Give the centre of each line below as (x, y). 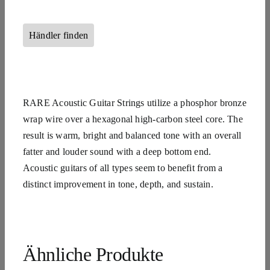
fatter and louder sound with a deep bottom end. (117, 151)
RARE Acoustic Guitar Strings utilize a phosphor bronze (134, 102)
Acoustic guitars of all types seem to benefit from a (123, 168)
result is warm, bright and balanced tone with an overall (132, 135)
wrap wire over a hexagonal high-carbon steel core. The (133, 119)
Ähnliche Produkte (93, 254)
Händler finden (58, 36)
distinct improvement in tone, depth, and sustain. (118, 184)
